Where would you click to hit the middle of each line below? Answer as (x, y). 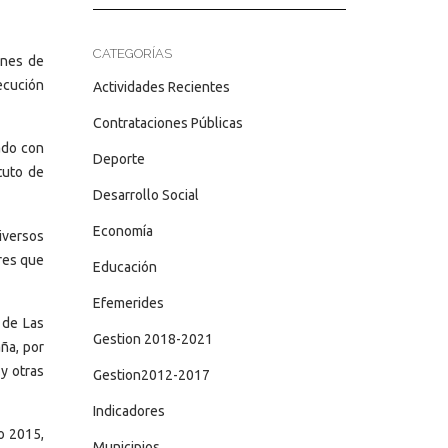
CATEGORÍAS (132, 53)
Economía (122, 231)
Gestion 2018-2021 (152, 339)
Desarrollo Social (145, 195)
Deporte (118, 159)
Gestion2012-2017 (151, 375)
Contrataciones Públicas (167, 123)
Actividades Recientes (161, 87)
